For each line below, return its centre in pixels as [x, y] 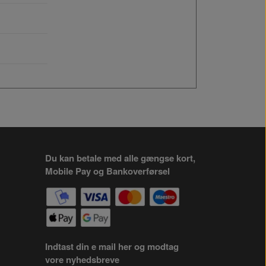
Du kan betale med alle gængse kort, [120, 158]
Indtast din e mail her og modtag [112, 246]
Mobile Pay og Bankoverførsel [107, 171]
